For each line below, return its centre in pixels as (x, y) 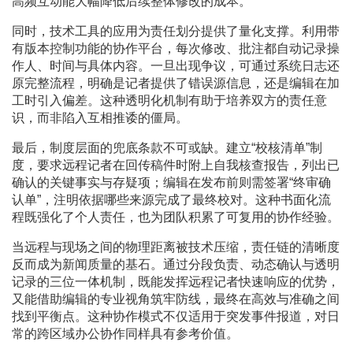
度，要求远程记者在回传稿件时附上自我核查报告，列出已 (176, 165)
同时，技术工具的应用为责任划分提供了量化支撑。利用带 (176, 32)
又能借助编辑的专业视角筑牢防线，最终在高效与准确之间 (176, 299)
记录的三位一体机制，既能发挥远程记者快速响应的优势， (176, 282)
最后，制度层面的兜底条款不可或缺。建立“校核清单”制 (167, 148)
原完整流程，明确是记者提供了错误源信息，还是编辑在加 (176, 84)
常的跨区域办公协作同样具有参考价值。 (125, 334)
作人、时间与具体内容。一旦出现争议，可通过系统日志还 (176, 66)
